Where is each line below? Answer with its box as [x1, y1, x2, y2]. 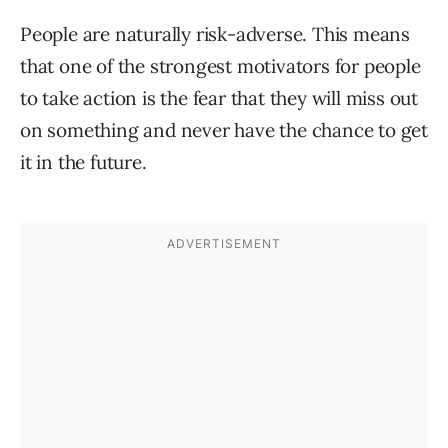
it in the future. [20, 149, 147, 174]
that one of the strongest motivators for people [20, 53, 421, 78]
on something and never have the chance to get [20, 117, 428, 142]
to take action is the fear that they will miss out [20, 85, 418, 110]
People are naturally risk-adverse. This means [20, 21, 410, 46]
